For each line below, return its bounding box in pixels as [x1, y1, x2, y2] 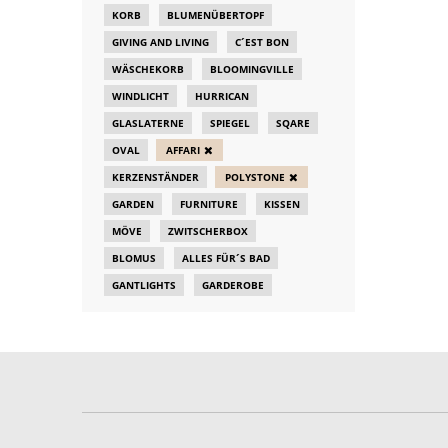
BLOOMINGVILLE [210, 62, 294, 76]
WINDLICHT [112, 89, 169, 103]
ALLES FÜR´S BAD [182, 251, 270, 265]
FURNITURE [180, 197, 238, 211]
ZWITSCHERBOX [168, 224, 248, 238]
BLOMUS [112, 251, 156, 265]
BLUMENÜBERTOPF [167, 8, 264, 22]
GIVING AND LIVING [112, 35, 209, 49]
